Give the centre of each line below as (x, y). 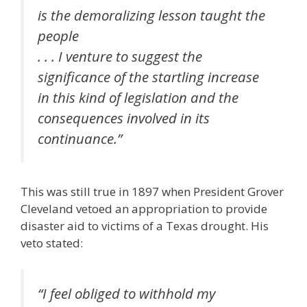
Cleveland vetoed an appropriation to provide (144, 209)
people (58, 35)
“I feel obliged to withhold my (126, 293)
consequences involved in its (124, 118)
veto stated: (52, 243)
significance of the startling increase (148, 76)
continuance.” (80, 138)
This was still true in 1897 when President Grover (152, 192)
